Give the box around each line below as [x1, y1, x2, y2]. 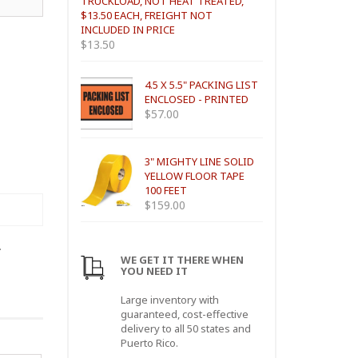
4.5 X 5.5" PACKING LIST [144, 78, 258, 92]
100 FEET [144, 183, 187, 197]
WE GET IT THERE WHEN [120, 253, 244, 267]
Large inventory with [120, 292, 219, 307]
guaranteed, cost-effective [120, 307, 249, 321]
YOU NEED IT [120, 264, 188, 278]
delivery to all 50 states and [120, 321, 251, 336]
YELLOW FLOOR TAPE [144, 169, 245, 183]
